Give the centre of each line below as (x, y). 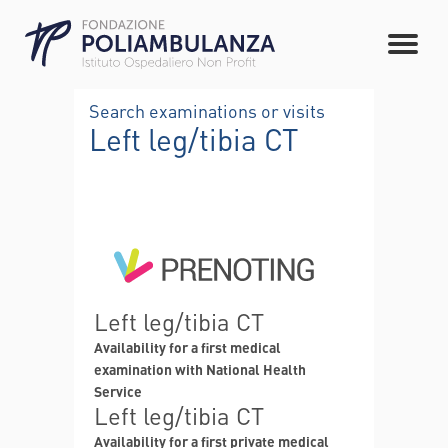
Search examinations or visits (207, 110)
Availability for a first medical (187, 346)
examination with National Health (200, 368)
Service (118, 390)
